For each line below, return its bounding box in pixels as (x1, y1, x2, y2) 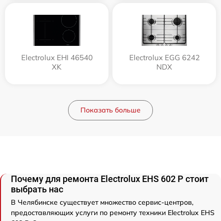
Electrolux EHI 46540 (21, 53, 93, 62)
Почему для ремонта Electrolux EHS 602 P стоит (11, 174, 209, 184)
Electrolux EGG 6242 (129, 53, 200, 62)
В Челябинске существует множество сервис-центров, (11, 198, 193, 207)
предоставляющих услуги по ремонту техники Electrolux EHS (11, 208, 215, 217)
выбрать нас (11, 184, 63, 194)
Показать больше (80, 106, 141, 114)
